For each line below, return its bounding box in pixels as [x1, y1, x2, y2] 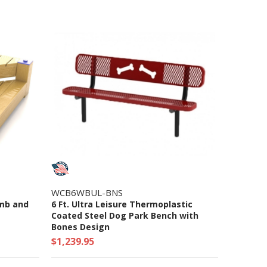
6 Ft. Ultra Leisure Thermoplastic [51, 198, 193, 210]
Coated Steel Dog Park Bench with [51, 209, 198, 221]
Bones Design [51, 221, 110, 232]
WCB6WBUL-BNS [51, 186, 123, 198]
